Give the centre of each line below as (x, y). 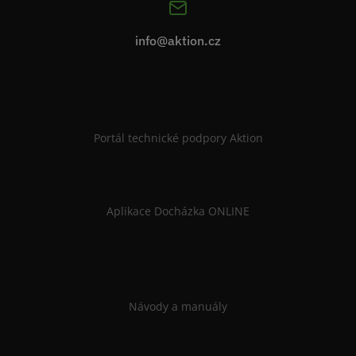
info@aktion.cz (178, 41)
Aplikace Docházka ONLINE (178, 211)
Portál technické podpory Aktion (178, 138)
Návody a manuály (178, 307)
